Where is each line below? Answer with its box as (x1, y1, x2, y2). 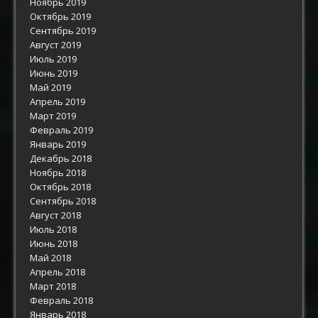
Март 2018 (30, 279, 77, 292)
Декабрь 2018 (30, 151, 92, 165)
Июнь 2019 (30, 66, 78, 79)
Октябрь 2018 (30, 180, 92, 193)
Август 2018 (30, 208, 82, 221)
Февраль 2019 (30, 123, 94, 136)
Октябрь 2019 (30, 9, 92, 23)
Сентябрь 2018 (30, 194, 97, 207)
